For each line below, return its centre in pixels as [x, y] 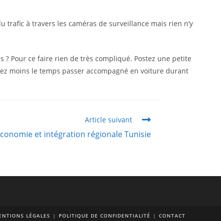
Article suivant [109, 120]
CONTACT [172, 216]
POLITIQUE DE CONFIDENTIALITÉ [105, 216]
